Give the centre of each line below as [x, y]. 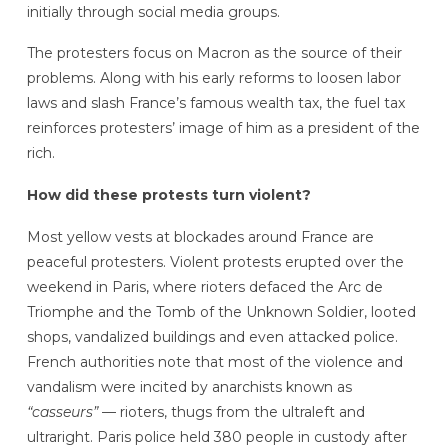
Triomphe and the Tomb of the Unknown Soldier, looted [221, 312]
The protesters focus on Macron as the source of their [214, 53]
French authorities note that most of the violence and [214, 362]
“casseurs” [62, 412]
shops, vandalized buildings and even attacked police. [212, 337]
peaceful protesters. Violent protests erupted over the [215, 262]
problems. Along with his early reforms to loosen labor [213, 78]
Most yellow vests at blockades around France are [200, 237]
